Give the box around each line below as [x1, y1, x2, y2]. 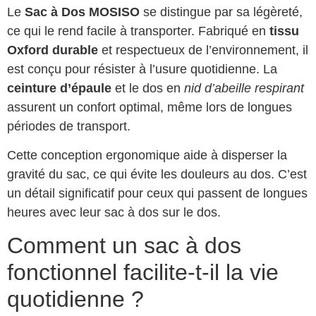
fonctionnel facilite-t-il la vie [7, 260, 279, 286]
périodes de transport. [7, 119, 130, 133]
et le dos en [111, 80, 184, 95]
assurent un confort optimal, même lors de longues [7, 99, 292, 114]
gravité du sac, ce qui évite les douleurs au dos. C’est [7, 167, 307, 182]
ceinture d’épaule [7, 80, 111, 95]
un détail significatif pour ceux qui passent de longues [7, 186, 308, 201]
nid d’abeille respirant [184, 80, 304, 95]
